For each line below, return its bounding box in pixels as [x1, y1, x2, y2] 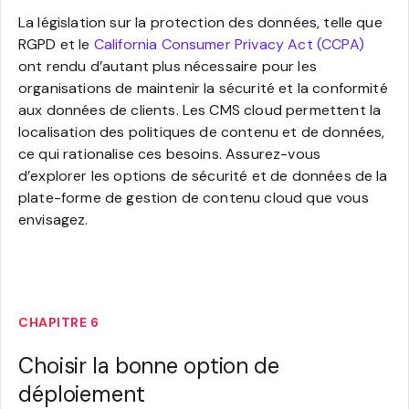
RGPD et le [18, 34, 94, 54]
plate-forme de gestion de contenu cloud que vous [18, 187, 369, 207]
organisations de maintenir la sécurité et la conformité [18, 78, 388, 98]
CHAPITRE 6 [18, 313, 99, 330]
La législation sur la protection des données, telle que [18, 12, 383, 32]
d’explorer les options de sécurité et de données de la [18, 165, 388, 185]
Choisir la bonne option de [18, 351, 279, 380]
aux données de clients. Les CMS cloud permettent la [18, 100, 382, 120]
